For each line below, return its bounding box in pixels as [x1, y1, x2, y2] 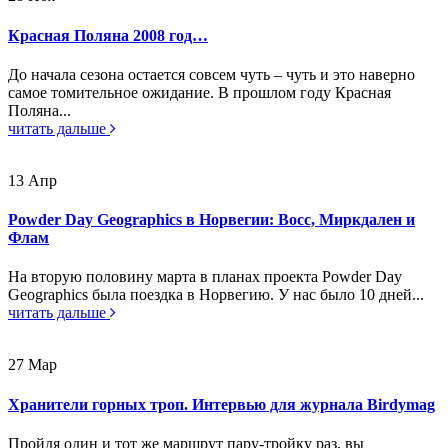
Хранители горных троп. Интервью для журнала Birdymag [8, 395, 435, 413]
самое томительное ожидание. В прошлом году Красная [8, 83, 391, 101]
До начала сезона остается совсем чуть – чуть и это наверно [8, 65, 415, 83]
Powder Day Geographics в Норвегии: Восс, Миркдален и [8, 211, 415, 229]
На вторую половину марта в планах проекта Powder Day [8, 268, 402, 286]
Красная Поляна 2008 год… [8, 26, 208, 44]
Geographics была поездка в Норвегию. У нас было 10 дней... [8, 286, 424, 304]
